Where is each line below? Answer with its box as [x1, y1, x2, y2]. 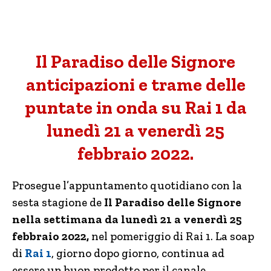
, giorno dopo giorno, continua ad [51, 246, 224, 260]
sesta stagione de [12, 195, 102, 209]
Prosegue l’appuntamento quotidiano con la [12, 178, 242, 192]
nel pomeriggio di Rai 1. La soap [91, 229, 254, 243]
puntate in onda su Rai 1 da [24, 97, 247, 119]
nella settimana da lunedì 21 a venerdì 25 [12, 212, 242, 226]
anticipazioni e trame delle [25, 74, 246, 96]
